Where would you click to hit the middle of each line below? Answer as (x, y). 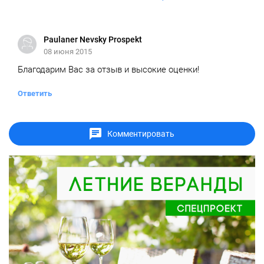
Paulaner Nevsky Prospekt (93, 39)
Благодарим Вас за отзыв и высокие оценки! (108, 70)
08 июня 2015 (68, 52)
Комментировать (141, 134)
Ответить (35, 93)
